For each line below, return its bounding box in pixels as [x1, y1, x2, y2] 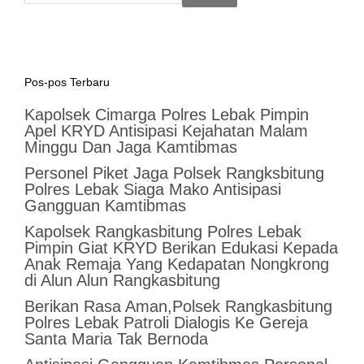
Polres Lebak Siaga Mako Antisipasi [24, 180, 281, 199]
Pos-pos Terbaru [24, 76, 110, 89]
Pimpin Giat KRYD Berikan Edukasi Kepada [24, 239, 338, 258]
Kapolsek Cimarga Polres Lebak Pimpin [24, 106, 309, 124]
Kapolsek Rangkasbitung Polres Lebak [24, 223, 301, 241]
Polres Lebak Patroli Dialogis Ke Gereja [24, 314, 308, 332]
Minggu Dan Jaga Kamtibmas [24, 138, 237, 157]
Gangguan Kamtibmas [24, 197, 186, 215]
